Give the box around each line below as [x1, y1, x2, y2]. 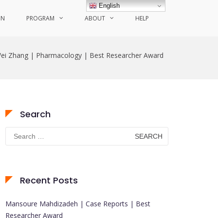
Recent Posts [20, 174, 78, 186]
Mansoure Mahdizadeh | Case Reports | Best [5, 199, 150, 208]
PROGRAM [26, 14, 54, 22]
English [97, 1, 120, 9]
